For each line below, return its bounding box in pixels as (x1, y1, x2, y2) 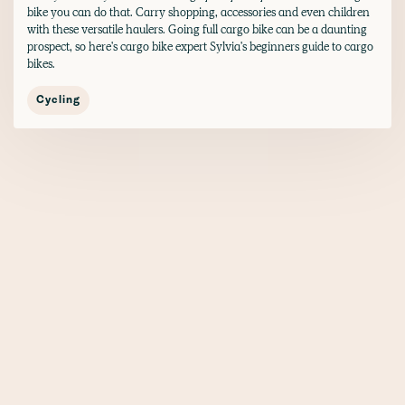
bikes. (27, 55, 55, 71)
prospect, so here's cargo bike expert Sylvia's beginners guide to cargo (27, 38, 373, 54)
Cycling (36, 94, 80, 106)
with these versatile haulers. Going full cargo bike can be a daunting (27, 21, 367, 37)
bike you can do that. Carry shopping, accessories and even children (27, 4, 370, 20)
